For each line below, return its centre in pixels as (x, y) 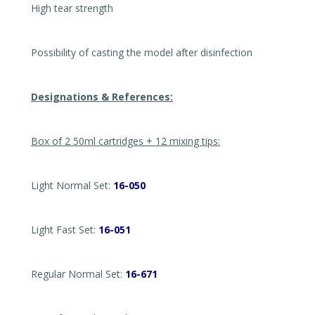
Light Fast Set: (65, 230)
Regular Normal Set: (78, 274)
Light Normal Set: (72, 185)
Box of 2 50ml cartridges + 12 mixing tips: (126, 141)
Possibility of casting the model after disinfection (142, 52)
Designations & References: (102, 97)
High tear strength (72, 8)
